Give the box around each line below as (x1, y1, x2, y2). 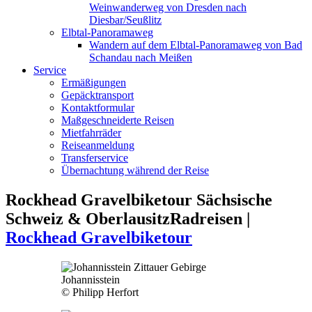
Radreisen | (170, 209, 250, 228)
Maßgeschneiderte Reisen (61, 114, 174, 126)
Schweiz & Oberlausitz (6, 209, 170, 228)
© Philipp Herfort (61, 286, 139, 298)
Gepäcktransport (61, 88, 134, 101)
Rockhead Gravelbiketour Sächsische (6, 190, 272, 209)
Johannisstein (61, 273, 120, 286)
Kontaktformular (61, 101, 134, 114)
